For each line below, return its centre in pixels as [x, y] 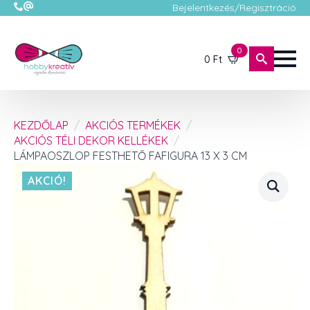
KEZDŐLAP [41, 125]
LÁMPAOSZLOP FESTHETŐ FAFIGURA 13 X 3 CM [130, 156]
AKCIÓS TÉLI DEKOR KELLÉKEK [91, 140]
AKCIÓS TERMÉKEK [133, 125]
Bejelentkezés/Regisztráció [234, 8]
